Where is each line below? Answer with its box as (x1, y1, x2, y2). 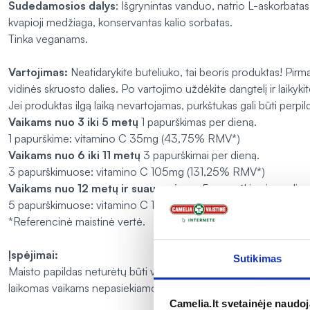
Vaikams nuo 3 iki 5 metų (8, 115, 138, 129)
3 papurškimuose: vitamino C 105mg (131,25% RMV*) (8, 165, 265, 179)
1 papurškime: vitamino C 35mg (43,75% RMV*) (8, 131, 240, 146)
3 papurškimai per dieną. (140, 148, 259, 163)
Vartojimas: (8, 65, 68, 80)
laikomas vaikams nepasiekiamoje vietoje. (8, 281, 204, 295)
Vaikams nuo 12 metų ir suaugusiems (8, 181, 199, 196)
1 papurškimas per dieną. (138, 115, 257, 129)
